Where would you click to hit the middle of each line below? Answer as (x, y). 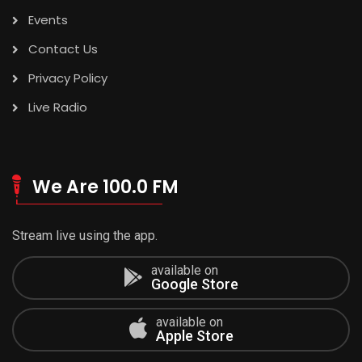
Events (48, 20)
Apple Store (194, 336)
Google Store (195, 284)
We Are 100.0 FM (105, 187)
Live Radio (58, 107)
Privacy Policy (68, 78)
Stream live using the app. (85, 236)
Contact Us (63, 49)
